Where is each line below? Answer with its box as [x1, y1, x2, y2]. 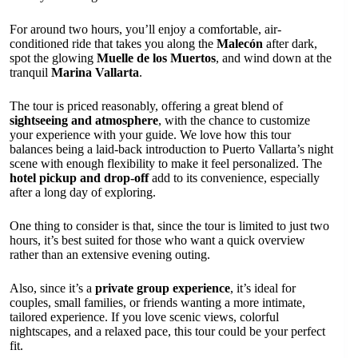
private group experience [95, 281, 230, 295]
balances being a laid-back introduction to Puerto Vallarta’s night [10, 142, 333, 156]
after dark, [263, 37, 317, 50]
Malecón [217, 37, 263, 50]
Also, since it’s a [10, 281, 95, 295]
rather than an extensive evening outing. [10, 248, 210, 261]
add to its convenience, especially [149, 171, 320, 185]
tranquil [10, 66, 51, 79]
